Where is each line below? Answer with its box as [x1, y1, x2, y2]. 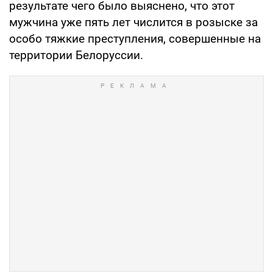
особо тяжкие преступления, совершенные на [9, 31, 261, 46]
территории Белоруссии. [9, 48, 143, 62]
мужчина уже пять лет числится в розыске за [9, 15, 258, 29]
